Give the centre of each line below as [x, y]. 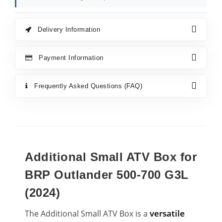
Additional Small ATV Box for [111, 157]
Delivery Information [68, 29]
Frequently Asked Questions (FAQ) [87, 86]
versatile [167, 213]
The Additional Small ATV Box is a [87, 214]
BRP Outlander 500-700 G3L [107, 175]
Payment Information [70, 58]
